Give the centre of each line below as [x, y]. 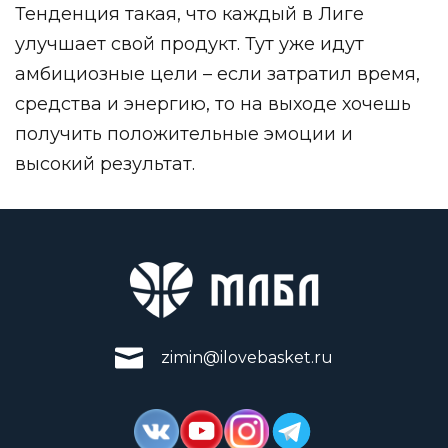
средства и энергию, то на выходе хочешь [213, 103]
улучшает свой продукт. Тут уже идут [189, 43]
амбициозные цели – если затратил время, [217, 73]
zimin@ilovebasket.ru [247, 357]
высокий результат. [105, 163]
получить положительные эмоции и [184, 133]
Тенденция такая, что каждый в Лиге [189, 13]
